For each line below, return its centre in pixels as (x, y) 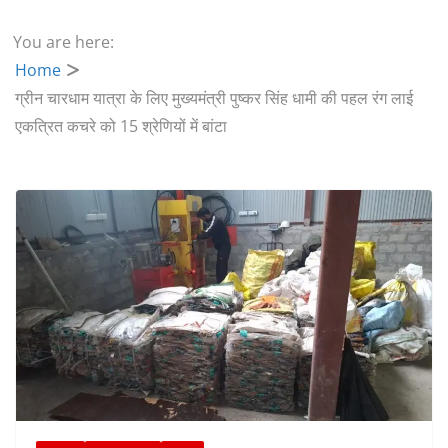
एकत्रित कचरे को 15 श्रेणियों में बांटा (121, 125)
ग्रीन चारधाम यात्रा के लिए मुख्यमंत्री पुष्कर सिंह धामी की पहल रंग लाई (214, 97)
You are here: (64, 41)
